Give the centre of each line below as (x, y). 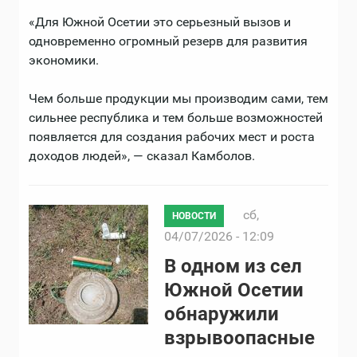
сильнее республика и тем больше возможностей (176, 118)
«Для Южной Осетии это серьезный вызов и (160, 22)
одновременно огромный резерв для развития (168, 41)
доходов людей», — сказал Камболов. (142, 156)
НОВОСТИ (194, 216)
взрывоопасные (239, 338)
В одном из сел (233, 267)
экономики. (64, 61)
